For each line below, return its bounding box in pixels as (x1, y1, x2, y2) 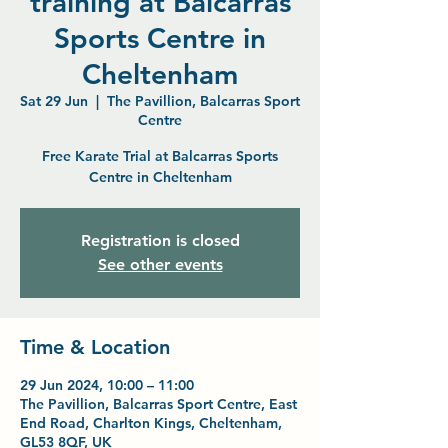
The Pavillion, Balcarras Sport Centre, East (20, 395, 297, 413)
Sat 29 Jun (20, 92, 88, 110)
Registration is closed (80, 231, 240, 250)
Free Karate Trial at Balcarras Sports (42, 147, 278, 165)
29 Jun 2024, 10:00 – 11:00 (20, 376, 194, 394)
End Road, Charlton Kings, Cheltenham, (20, 414, 282, 432)
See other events (97, 255, 223, 274)
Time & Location (20, 335, 170, 359)
